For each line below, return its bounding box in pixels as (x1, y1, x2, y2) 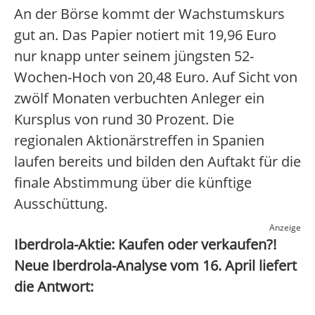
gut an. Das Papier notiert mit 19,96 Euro (14, 25, 276, 45)
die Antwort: (14, 277, 94, 297)
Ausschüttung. (14, 194, 108, 214)
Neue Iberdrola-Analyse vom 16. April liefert (14, 256, 297, 276)
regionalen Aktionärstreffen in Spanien (14, 131, 264, 150)
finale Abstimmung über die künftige (14, 173, 252, 193)
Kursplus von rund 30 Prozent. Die (14, 110, 234, 129)
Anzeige (269, 221, 301, 234)
